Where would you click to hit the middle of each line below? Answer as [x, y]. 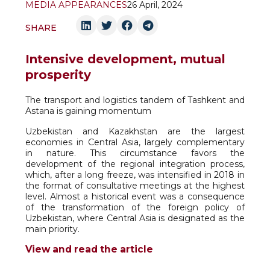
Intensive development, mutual [125, 59]
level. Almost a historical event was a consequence [135, 196]
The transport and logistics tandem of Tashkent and [135, 100]
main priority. [52, 229]
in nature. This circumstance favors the [135, 153]
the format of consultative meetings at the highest [135, 186]
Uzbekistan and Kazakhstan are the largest [135, 131]
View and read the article [89, 249]
